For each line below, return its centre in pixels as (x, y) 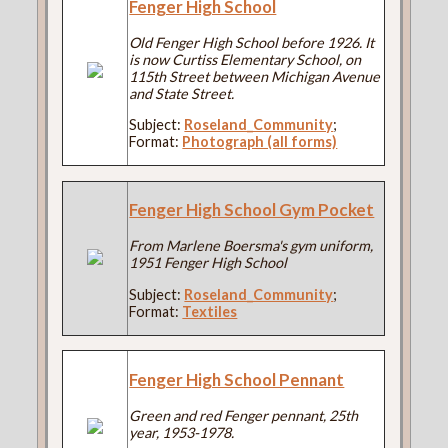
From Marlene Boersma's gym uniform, (251, 246)
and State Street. (182, 93)
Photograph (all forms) (260, 142)
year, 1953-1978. (182, 432)
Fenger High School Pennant (237, 379)
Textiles (210, 311)
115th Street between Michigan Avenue (255, 76)
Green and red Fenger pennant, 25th (244, 415)
